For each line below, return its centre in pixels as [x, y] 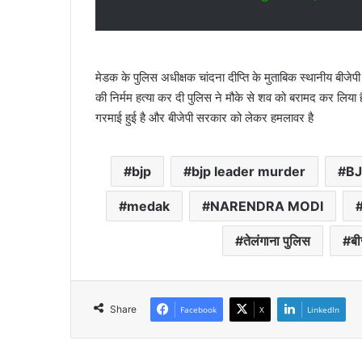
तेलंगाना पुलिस [277, 241]
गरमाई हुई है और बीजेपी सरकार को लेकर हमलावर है [204, 118]
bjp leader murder [248, 172]
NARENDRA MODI [267, 206]
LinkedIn [323, 310]
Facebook [198, 310]
